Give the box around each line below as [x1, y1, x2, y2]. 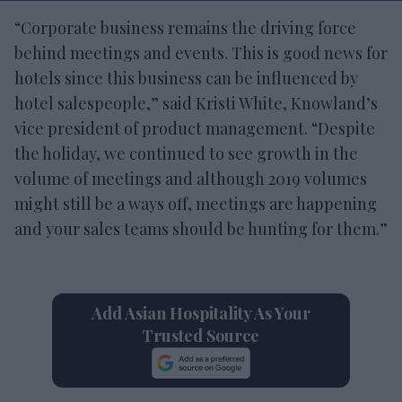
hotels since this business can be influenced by [14, 67, 358, 89]
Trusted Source [142, 325, 260, 346]
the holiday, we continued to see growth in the [14, 143, 358, 164]
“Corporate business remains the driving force [14, 17, 356, 39]
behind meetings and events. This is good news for [14, 42, 388, 64]
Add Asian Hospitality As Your [91, 302, 310, 324]
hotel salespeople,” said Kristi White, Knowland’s [14, 92, 378, 114]
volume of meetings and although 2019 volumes [14, 168, 367, 189]
